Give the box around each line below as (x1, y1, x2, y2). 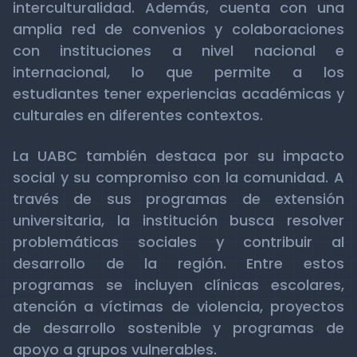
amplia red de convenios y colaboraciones (13, 19, 344, 39)
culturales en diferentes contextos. (13, 105, 263, 125)
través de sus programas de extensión (13, 189, 344, 209)
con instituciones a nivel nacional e (13, 41, 344, 61)
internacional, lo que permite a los (13, 62, 344, 82)
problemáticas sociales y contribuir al (13, 232, 344, 252)
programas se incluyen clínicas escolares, (13, 275, 344, 295)
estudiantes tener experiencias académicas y (13, 84, 344, 104)
